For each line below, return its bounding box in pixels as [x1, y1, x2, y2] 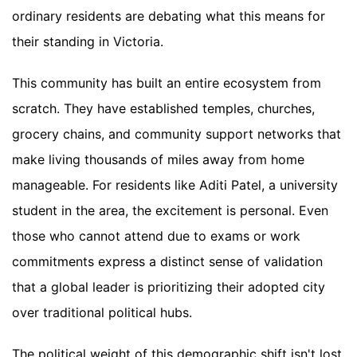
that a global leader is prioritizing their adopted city [12, 279, 325, 295]
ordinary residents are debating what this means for [12, 8, 325, 24]
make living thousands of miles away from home [12, 151, 304, 167]
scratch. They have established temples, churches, [12, 100, 315, 116]
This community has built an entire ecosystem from [12, 75, 321, 91]
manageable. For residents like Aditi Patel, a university [12, 177, 338, 193]
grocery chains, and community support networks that [12, 126, 341, 142]
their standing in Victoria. [12, 33, 163, 49]
